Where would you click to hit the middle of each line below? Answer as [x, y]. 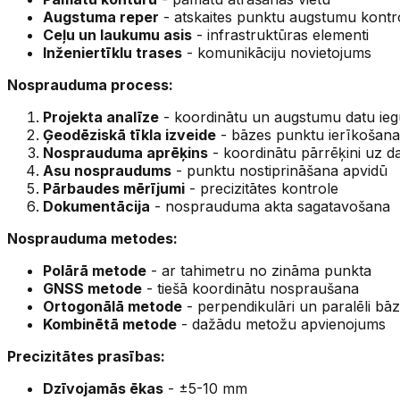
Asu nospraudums [107, 170]
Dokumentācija [96, 206]
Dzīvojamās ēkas [103, 388]
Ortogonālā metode [112, 306]
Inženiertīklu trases [112, 52]
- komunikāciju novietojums [277, 52]
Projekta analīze [101, 117]
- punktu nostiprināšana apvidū [279, 170]
